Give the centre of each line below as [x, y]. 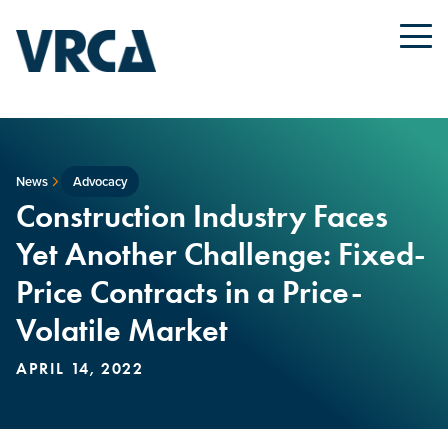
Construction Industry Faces [202, 216]
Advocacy [99, 181]
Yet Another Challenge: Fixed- [221, 254]
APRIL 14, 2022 [80, 368]
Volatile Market [122, 330]
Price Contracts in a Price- [189, 292]
